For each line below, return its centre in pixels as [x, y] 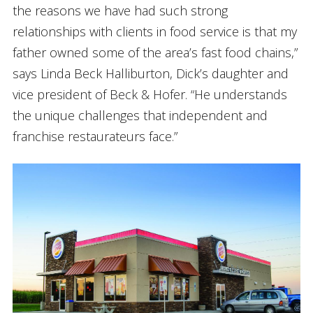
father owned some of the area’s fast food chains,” [155, 52]
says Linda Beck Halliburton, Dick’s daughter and [150, 73]
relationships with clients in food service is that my [154, 31]
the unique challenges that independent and [140, 115]
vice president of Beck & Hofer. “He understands [150, 94]
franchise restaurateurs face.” [95, 136]
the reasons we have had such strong [120, 10]
